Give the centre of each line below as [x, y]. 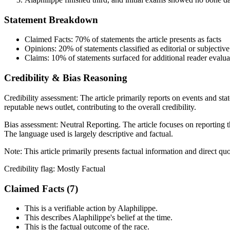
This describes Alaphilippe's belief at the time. [99, 218]
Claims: [38, 58]
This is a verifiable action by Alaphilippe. [91, 208]
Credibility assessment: [42, 98]
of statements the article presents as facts [156, 40]
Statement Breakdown [51, 20]
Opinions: [42, 49]
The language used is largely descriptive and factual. [89, 133]
